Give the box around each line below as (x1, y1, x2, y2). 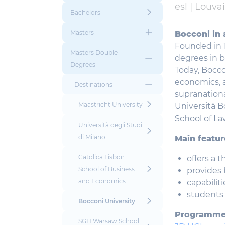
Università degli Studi (78, 121, 142, 129)
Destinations (74, 80, 113, 88)
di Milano (78, 133, 105, 141)
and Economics (78, 177, 126, 185)
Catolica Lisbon (78, 153, 125, 161)
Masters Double (70, 48, 118, 56)
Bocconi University (78, 197, 135, 205)
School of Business (78, 165, 135, 173)
